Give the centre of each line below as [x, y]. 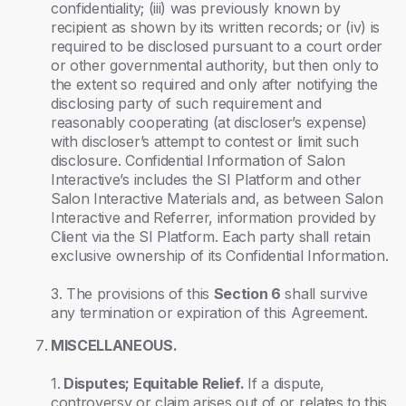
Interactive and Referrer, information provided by [213, 217]
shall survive [324, 294]
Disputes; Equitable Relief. [154, 383]
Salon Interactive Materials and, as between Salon [217, 198]
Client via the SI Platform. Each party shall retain [211, 237]
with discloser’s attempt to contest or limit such [205, 141]
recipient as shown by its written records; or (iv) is [216, 27]
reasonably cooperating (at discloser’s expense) [209, 122]
